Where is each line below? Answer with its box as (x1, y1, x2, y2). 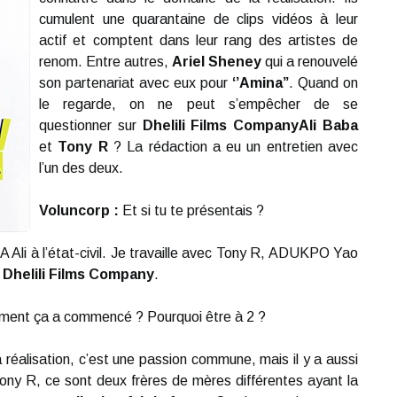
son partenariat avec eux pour (39, 75, 232, 90)
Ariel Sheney (172, 54, 261, 69)
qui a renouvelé (261, 54, 358, 69)
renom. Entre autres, (39, 54, 172, 69)
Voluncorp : (39, 203, 119, 218)
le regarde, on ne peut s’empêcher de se (39, 97, 358, 112)
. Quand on (289, 75, 358, 90)
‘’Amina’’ (232, 75, 289, 90)
